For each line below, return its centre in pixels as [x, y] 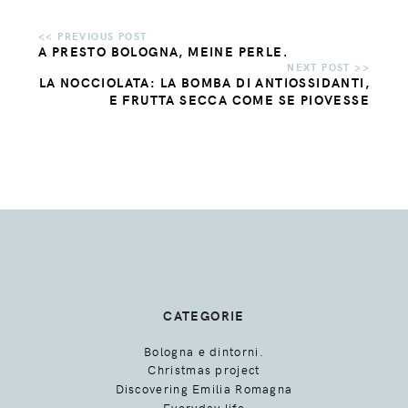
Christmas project [204, 370]
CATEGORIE [204, 315]
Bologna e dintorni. [204, 351]
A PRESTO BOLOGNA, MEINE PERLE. [163, 51]
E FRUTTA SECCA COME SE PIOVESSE [239, 99]
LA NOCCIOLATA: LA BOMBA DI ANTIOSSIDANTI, [204, 82]
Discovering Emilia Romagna [204, 388]
